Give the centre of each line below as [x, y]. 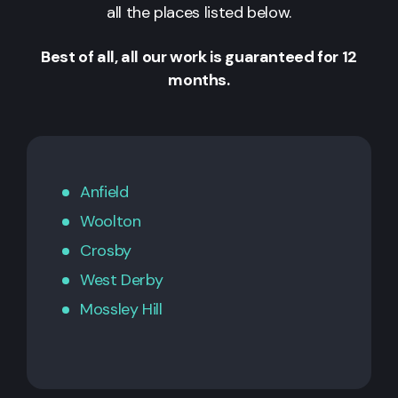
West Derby [122, 279]
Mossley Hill [121, 309]
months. [199, 80]
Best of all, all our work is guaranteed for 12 [199, 56]
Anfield [104, 191]
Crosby [106, 250]
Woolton [111, 221]
